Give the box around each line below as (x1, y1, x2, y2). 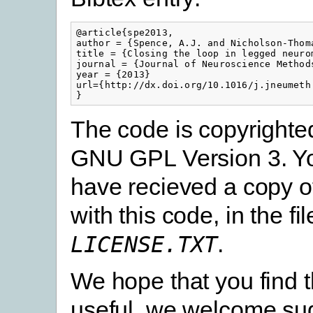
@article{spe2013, (75, 27, 174, 38)
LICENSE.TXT (71, 231, 218, 258)
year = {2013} (75, 68, 151, 80)
